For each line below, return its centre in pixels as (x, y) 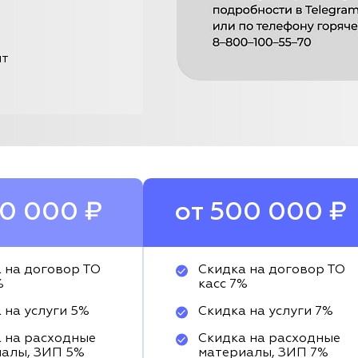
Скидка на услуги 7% (266, 312)
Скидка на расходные (269, 339)
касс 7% (223, 284)
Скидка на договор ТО (272, 270)
